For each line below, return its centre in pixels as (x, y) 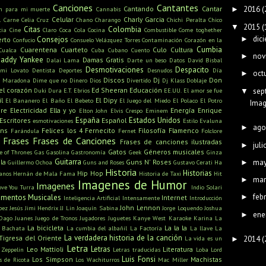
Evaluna (211, 121)
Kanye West (149, 218)
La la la (176, 228)
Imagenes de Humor (132, 185)
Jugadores (93, 218)
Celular (62, 20)
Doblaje (197, 80)
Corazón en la (204, 40)
